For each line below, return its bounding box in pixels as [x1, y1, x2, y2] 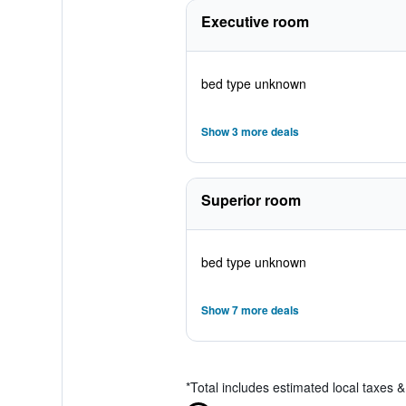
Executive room [200, 11, 309, 32]
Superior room [200, 189, 301, 210]
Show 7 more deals [200, 302, 299, 318]
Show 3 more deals [200, 123, 299, 140]
